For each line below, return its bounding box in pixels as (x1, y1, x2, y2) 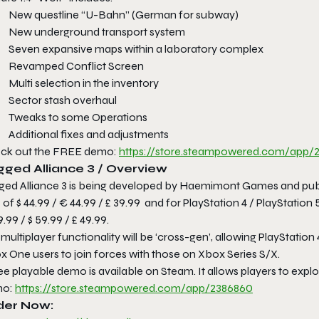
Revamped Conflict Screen (9, 58, 144, 73)
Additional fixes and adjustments (9, 127, 169, 141)
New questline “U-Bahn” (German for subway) (9, 7, 239, 21)
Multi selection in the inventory (9, 75, 159, 90)
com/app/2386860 (157, 281, 253, 295)
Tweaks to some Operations (9, 110, 147, 124)
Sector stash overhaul (9, 93, 117, 107)
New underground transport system (9, 24, 185, 38)
